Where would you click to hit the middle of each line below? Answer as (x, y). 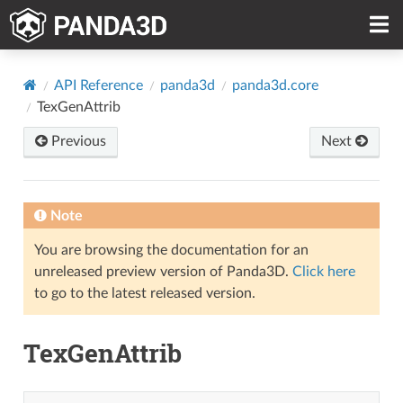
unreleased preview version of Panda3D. (163, 271)
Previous (76, 141)
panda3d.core (275, 85)
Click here (323, 271)
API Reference (98, 85)
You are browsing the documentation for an (171, 250)
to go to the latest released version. (144, 293)
